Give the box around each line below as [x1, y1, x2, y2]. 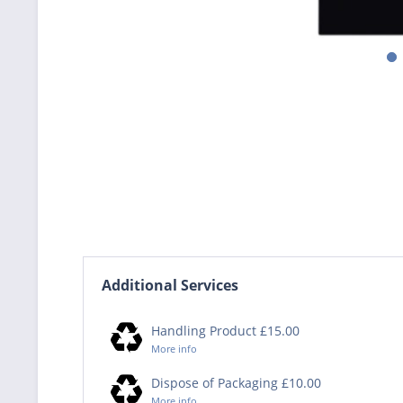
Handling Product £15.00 [151, 321, 300, 339]
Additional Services [102, 274, 238, 295]
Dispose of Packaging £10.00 [151, 373, 321, 391]
